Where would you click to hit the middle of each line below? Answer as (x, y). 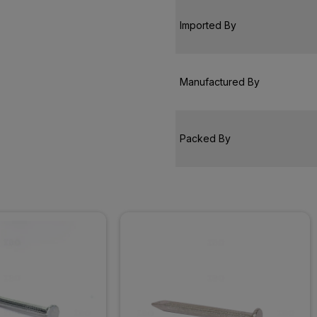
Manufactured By (220, 81)
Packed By (205, 138)
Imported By (208, 25)
